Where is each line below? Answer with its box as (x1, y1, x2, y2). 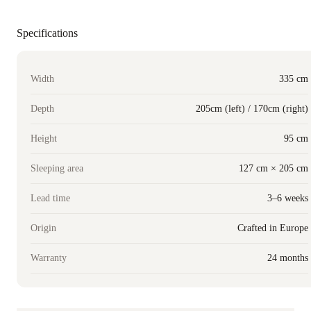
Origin (31, 222, 56, 233)
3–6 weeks (267, 192, 308, 203)
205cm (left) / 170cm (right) (196, 103, 308, 114)
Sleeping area (31, 162, 83, 174)
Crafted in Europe (237, 222, 308, 233)
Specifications (17, 26, 78, 39)
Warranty (31, 252, 67, 263)
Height (31, 133, 57, 144)
